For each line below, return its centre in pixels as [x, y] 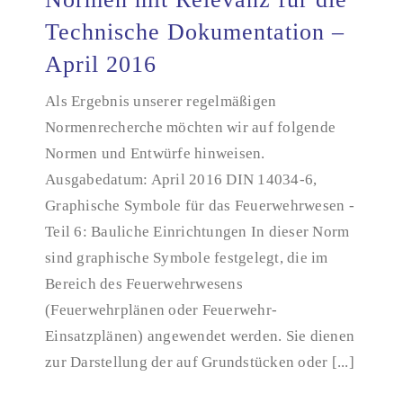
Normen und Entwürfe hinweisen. [155, 153]
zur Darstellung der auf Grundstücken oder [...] [200, 362]
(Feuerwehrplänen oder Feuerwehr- [161, 310]
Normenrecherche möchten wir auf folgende [191, 127]
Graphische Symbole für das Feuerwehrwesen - [200, 206]
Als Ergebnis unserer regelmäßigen [161, 101]
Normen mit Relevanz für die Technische [201, 66]
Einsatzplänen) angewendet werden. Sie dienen [200, 336]
